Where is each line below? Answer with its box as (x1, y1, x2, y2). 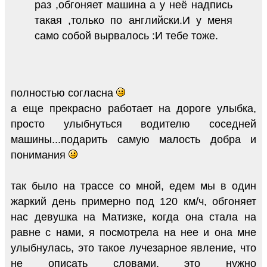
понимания (11, 149, 69, 162)
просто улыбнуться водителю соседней (11, 118, 256, 131)
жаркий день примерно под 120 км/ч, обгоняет (11, 195, 256, 208)
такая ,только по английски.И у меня (35, 14, 232, 27)
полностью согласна (11, 87, 116, 100)
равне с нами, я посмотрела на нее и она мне (11, 226, 256, 239)
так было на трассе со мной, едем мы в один (11, 180, 256, 193)
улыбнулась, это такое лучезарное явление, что (11, 242, 256, 254)
